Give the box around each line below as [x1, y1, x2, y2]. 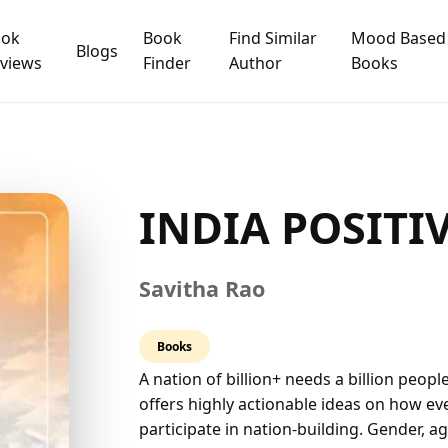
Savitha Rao [139, 274, 265, 303]
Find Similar [228, 27, 317, 49]
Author [228, 52, 282, 74]
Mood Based [350, 27, 446, 49]
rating [138, 349, 184, 371]
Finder [142, 52, 191, 74]
